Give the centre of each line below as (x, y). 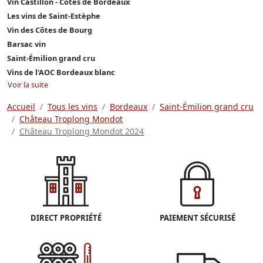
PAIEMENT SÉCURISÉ (197, 218)
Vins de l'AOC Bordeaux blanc (61, 72)
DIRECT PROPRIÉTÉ (66, 218)
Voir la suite (28, 84)
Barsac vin (26, 44)
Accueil (21, 106)
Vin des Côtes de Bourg (50, 30)
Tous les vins (73, 106)
